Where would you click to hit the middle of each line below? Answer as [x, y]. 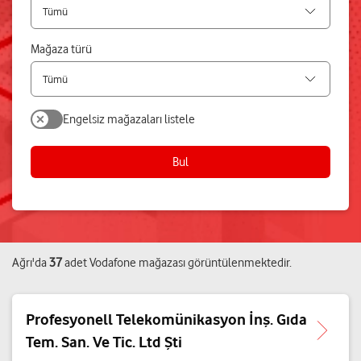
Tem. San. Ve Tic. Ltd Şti [104, 342]
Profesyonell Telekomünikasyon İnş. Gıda [166, 319]
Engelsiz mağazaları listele [129, 119]
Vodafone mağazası [137, 263]
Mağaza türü [61, 49]
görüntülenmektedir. [239, 263]
